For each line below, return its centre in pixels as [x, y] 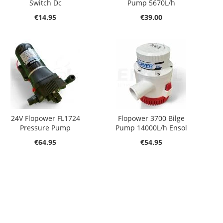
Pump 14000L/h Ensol [152, 128]
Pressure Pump [45, 128]
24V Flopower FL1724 [45, 118]
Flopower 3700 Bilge [152, 118]
